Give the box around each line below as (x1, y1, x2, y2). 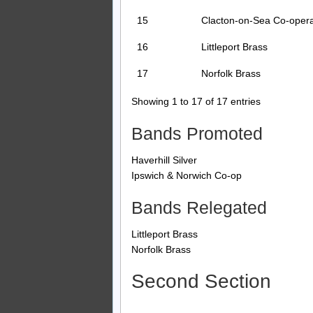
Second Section (131, 270, 271, 293)
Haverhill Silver (131, 154, 197, 166)
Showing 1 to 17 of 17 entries (131, 96, 261, 108)
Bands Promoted (131, 124, 263, 144)
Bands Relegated (131, 197, 267, 217)
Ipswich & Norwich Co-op (131, 169, 242, 181)
